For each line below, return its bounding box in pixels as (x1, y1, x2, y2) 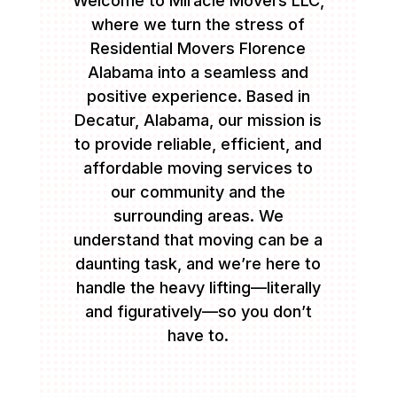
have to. (167, 326, 230, 346)
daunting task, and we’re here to (75, 254, 322, 274)
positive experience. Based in (86, 87, 310, 106)
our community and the (111, 183, 286, 202)
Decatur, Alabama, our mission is (74, 111, 323, 130)
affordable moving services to (83, 159, 314, 178)
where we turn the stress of (91, 15, 306, 35)
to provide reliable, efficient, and (74, 135, 323, 154)
